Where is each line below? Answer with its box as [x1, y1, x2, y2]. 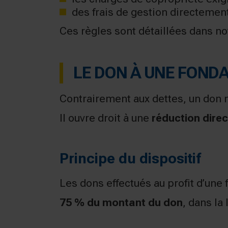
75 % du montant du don [60, 196, 183, 209]
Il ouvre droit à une [60, 112, 152, 124]
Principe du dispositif [60, 150, 201, 167]
